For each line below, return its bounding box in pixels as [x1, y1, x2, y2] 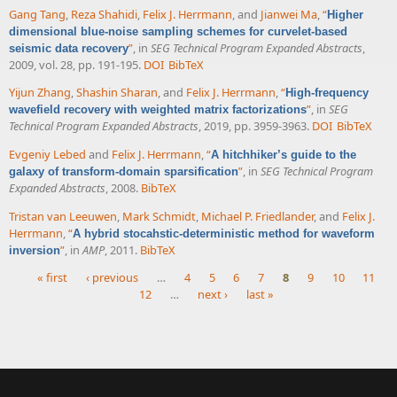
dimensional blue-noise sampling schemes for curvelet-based [9, 24, 347, 38]
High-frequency [285, 86, 369, 100]
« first [37, 269, 68, 286]
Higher [327, 7, 363, 21]
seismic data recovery [9, 41, 128, 55]
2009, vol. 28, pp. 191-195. [9, 56, 141, 73]
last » [245, 286, 274, 303]
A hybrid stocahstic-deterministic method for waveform [73, 227, 375, 241]
